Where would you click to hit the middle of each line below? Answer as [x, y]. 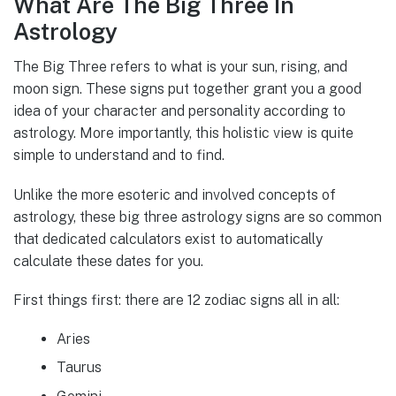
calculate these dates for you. [108, 261]
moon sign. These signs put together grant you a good [187, 89]
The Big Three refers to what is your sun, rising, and [180, 67]
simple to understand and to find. [119, 156]
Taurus [79, 368]
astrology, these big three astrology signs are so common [198, 217]
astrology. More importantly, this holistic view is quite [183, 133]
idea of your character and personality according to [179, 111]
